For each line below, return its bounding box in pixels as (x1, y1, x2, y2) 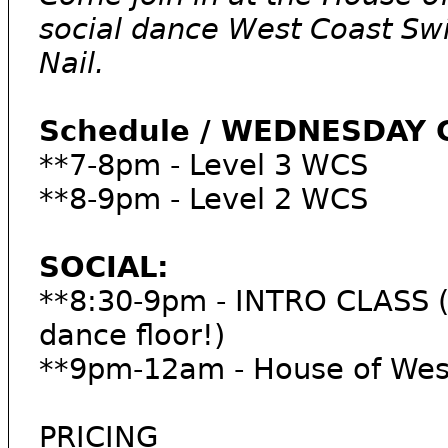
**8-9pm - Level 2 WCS (39, 182, 368, 216)
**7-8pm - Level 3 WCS (39, 148, 368, 182)
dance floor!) (39, 318, 225, 352)
